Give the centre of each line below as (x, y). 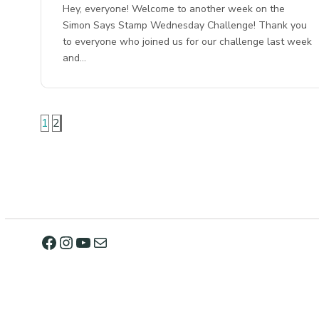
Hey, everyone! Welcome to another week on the (174, 9)
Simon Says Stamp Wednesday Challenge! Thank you (185, 25)
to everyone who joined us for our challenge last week (188, 41)
